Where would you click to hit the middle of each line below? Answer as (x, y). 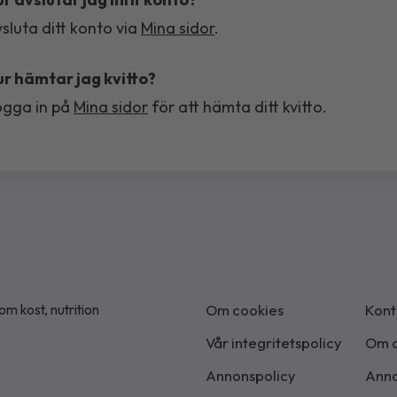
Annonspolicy (251, 375)
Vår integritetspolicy (274, 343)
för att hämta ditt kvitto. (237, 106)
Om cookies (245, 310)
